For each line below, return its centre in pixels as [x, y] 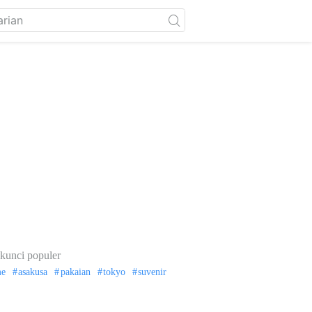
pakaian [75, 272]
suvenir [153, 272]
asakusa [33, 272]
